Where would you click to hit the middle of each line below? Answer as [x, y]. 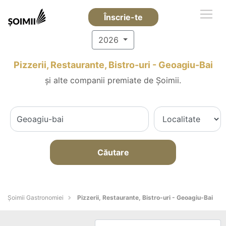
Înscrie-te [123, 17]
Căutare [113, 152]
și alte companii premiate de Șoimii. [113, 80]
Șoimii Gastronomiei [36, 197]
